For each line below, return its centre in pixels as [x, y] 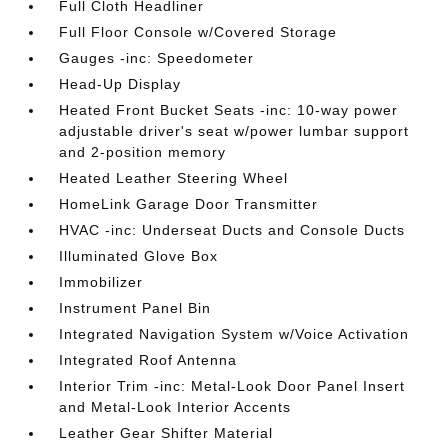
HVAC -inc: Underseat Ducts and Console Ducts [232, 230]
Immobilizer [101, 282]
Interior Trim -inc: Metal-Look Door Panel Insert [232, 386]
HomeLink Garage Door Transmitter [189, 204]
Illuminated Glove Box [139, 256]
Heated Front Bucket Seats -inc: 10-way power [229, 110]
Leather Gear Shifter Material [166, 433]
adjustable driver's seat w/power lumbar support [234, 131]
